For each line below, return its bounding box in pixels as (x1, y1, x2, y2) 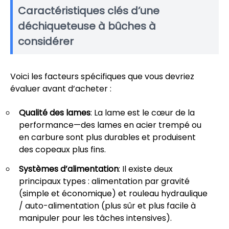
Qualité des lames (19, 106, 90, 119)
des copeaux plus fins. (19, 143, 106, 155)
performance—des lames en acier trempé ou (19, 119, 201, 131)
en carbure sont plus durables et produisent (19, 131, 196, 143)
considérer (18, 34, 74, 49)
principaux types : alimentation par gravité (19, 175, 190, 187)
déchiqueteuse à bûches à (18, 18, 156, 33)
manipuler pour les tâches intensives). (19, 212, 172, 224)
